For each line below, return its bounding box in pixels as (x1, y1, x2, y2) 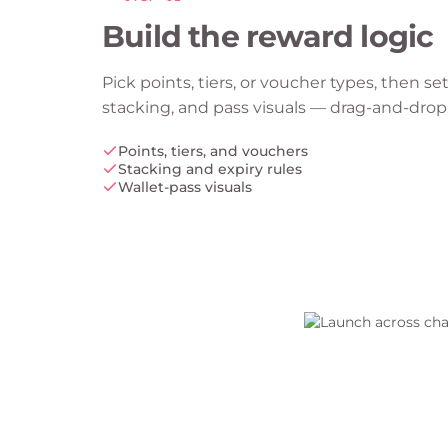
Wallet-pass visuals (118, 177, 252, 196)
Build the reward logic (102, 17, 434, 55)
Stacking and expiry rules (118, 159, 302, 178)
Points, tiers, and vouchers (118, 141, 308, 160)
